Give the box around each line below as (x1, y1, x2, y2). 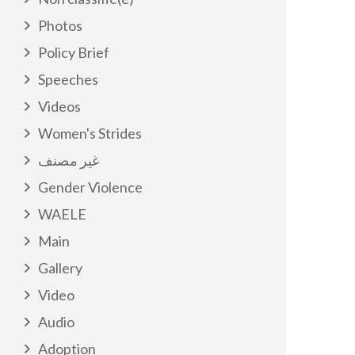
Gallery (38, 259, 82, 277)
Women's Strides (38, 124, 142, 142)
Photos (38, 17, 82, 34)
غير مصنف (38, 151, 99, 169)
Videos (38, 97, 81, 115)
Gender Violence (38, 178, 143, 196)
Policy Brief (38, 44, 109, 61)
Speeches (38, 71, 98, 88)
